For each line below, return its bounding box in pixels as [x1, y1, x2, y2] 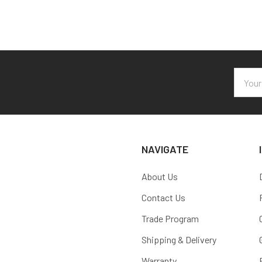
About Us [142, 171, 178, 182]
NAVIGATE [142, 143, 188, 156]
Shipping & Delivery [142, 234, 216, 245]
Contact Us [142, 192, 185, 203]
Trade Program [142, 213, 199, 224]
